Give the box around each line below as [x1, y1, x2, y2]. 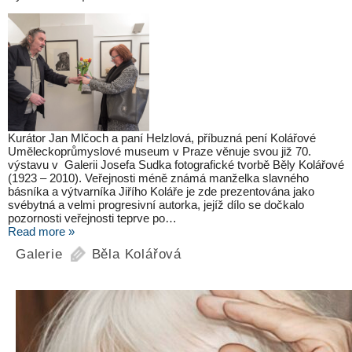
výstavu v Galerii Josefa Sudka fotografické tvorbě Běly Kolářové [8, 158, 344, 172]
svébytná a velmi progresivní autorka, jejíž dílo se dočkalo [8, 198, 304, 212]
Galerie [16, 247, 63, 262]
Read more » [8, 225, 75, 239]
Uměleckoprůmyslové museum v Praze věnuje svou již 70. [8, 145, 311, 159]
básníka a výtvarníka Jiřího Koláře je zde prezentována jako [8, 185, 314, 199]
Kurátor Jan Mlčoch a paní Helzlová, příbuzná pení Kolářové [8, 131, 316, 145]
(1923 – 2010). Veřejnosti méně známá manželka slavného [8, 171, 309, 185]
